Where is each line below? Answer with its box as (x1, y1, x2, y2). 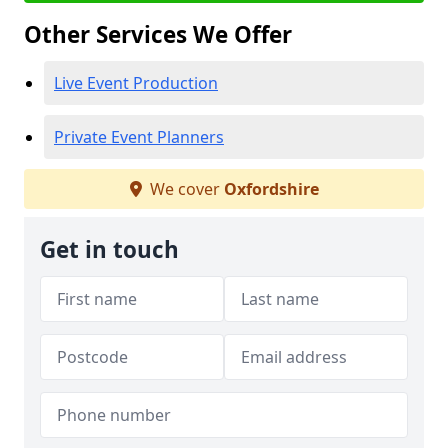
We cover (145, 178, 224, 200)
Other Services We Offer (24, 19, 292, 50)
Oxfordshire (223, 178, 319, 200)
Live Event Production (54, 72, 218, 94)
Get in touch (40, 234, 179, 265)
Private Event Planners (54, 126, 224, 148)
